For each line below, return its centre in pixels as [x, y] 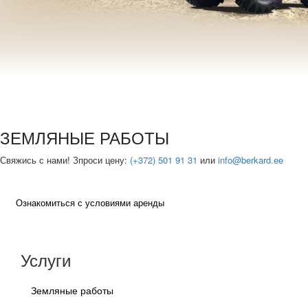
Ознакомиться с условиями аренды [90, 202]
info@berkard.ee [251, 160]
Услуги [46, 260]
